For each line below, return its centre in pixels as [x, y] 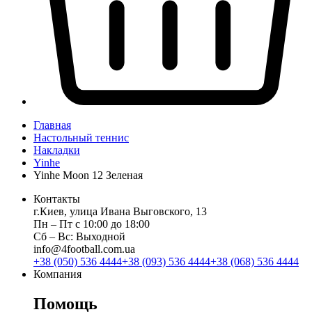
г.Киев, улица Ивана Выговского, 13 [120, 212]
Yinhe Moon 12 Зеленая [88, 175]
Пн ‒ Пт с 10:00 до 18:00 [92, 224]
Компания [57, 274]
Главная [52, 125]
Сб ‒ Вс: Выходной [79, 237]
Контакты [57, 199]
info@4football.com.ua [84, 249]
